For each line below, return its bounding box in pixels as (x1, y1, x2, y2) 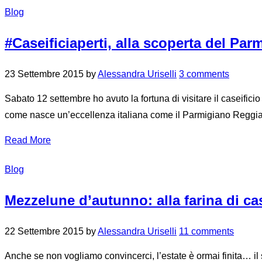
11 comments (179, 226, 234, 237)
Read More (5, 135, 51, 146)
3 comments (179, 69, 229, 80)
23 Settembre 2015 (5, 69, 84, 80)
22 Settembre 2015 (5, 226, 84, 237)
